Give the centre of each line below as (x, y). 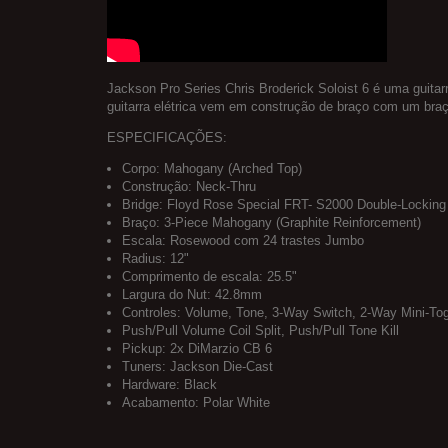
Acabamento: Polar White (196, 403)
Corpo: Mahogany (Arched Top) (212, 169)
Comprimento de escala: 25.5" (209, 277)
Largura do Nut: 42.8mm (192, 295)
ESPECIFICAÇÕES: (167, 138)
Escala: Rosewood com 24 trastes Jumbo (243, 241)
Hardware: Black (169, 385)
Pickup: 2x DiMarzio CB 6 (197, 349)
